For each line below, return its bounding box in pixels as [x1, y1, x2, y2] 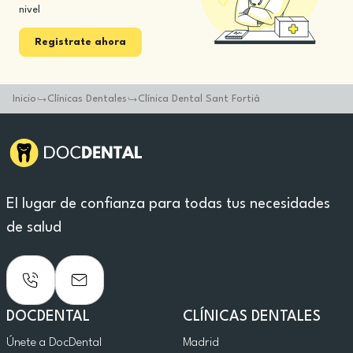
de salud [6, 221, 61, 235]
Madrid [183, 336, 219, 350]
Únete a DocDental [6, 336, 102, 350]
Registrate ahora [35, 37, 126, 47]
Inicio [13, 94, 36, 104]
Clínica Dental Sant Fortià [138, 94, 260, 104]
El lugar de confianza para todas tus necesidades [6, 197, 330, 211]
